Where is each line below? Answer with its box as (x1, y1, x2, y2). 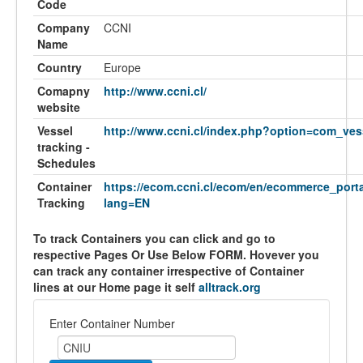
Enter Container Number (49, 315, 175, 331)
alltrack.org (199, 279, 261, 295)
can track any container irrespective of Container (33, 263, 304, 279)
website (37, 99, 80, 115)
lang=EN (104, 194, 150, 211)
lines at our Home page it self (33, 279, 199, 295)
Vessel (37, 122, 73, 139)
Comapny (37, 83, 90, 99)
